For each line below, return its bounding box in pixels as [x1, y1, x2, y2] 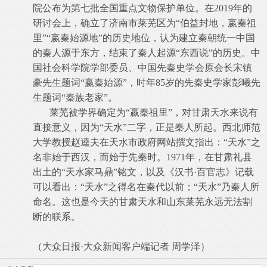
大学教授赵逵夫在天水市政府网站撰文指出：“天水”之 [33, 137, 260, 147]
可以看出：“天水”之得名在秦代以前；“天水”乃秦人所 [33, 182, 259, 192]
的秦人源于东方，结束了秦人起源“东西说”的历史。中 [33, 48, 260, 58]
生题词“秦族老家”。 [33, 92, 117, 103]
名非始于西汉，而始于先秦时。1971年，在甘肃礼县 [33, 152, 252, 162]
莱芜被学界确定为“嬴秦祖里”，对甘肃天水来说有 [33, 107, 258, 117]
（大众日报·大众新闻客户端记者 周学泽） [33, 241, 210, 252]
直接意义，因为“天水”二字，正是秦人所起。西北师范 [33, 122, 260, 132]
